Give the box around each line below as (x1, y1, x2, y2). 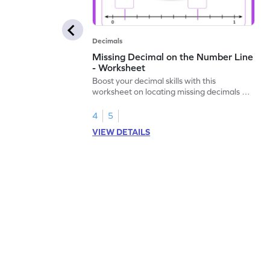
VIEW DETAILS (92, 127, 151, 137)
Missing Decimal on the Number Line (92, 51, 254, 62)
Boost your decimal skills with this (92, 75, 216, 86)
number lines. (92, 97, 143, 107)
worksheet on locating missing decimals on (92, 86, 252, 96)
